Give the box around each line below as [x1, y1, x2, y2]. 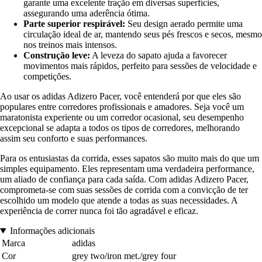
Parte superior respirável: [23, 19, 125, 29]
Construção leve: [23, 50, 90, 61]
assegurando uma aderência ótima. [23, 8, 150, 19]
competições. [23, 71, 71, 82]
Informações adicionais [9, 226, 95, 236]
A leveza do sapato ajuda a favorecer [90, 50, 227, 61]
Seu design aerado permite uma [125, 19, 243, 29]
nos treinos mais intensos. [23, 40, 117, 50]
